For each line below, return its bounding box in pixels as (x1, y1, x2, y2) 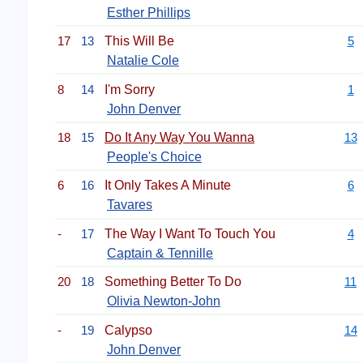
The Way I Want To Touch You (105, 226, 275, 241)
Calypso (105, 322, 152, 337)
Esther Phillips (107, 5, 190, 19)
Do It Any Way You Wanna (105, 130, 254, 144)
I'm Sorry (105, 82, 155, 96)
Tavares (107, 198, 152, 212)
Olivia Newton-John (107, 294, 220, 309)
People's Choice (107, 150, 202, 164)
